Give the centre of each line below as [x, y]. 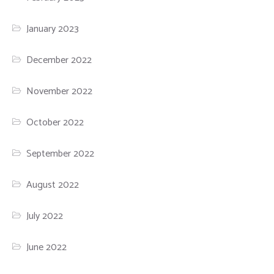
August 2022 [53, 185]
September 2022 [61, 154]
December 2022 [59, 61]
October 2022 [55, 123]
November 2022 [60, 92]
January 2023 [53, 29]
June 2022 [47, 248]
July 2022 [45, 217]
